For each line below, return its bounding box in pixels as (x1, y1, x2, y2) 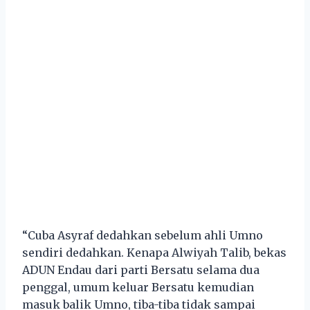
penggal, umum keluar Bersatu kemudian (22, 280, 254, 294)
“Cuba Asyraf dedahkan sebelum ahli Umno (22, 228, 263, 242)
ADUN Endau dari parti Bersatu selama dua (22, 262, 259, 277)
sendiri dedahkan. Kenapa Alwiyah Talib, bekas (22, 245, 286, 259)
